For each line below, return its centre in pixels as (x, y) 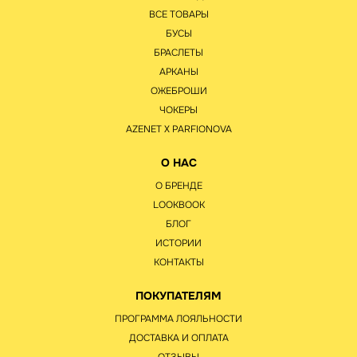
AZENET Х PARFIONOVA (178, 129)
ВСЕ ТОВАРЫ (178, 15)
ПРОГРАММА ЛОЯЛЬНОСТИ (178, 319)
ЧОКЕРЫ (178, 110)
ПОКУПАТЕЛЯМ (178, 296)
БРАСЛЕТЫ (178, 53)
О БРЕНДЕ (178, 186)
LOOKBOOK (178, 205)
